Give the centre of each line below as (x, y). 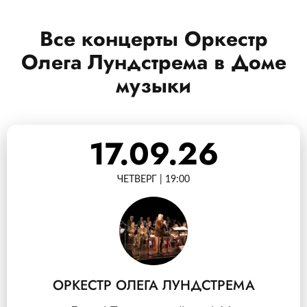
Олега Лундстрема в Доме (153, 62)
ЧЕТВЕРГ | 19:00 (153, 180)
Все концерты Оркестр (153, 39)
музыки (153, 85)
